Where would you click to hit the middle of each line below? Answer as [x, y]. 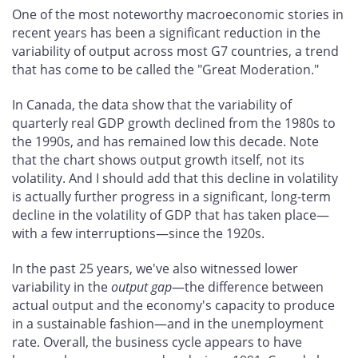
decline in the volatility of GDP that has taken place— [171, 215]
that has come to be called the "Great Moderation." [165, 70]
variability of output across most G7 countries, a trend [175, 52]
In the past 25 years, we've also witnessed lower [155, 268]
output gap [141, 286]
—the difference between [248, 286]
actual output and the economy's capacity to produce [173, 305]
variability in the [62, 286]
